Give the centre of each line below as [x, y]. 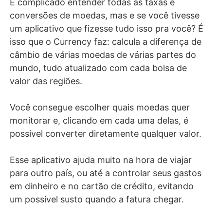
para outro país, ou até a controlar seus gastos [106, 173]
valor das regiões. [46, 81]
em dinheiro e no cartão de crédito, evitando [102, 186]
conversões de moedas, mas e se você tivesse [105, 15]
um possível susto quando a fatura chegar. [97, 199]
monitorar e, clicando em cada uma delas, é [99, 120]
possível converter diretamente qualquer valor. [106, 133]
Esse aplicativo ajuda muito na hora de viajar [101, 160]
